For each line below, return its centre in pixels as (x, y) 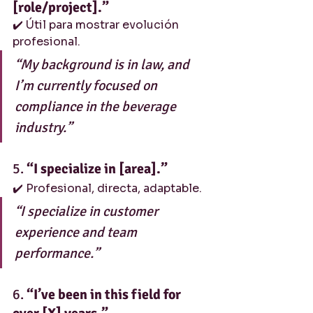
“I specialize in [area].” (97, 169)
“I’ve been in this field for (105, 294)
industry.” (43, 128)
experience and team (77, 232)
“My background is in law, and (103, 65)
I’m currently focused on (87, 86)
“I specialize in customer (88, 211)
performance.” (57, 253)
